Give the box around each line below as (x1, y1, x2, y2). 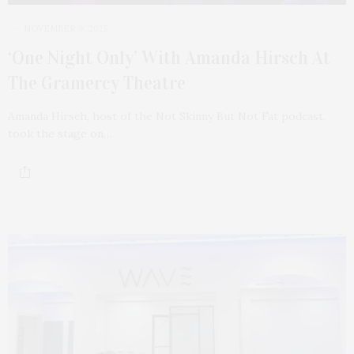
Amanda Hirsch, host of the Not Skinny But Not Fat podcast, (8, 108, 326, 123)
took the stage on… (8, 126, 112, 141)
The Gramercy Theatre (8, 71, 186, 94)
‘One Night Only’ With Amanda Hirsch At (8, 46, 330, 69)
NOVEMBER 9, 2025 (24, 22, 107, 34)
